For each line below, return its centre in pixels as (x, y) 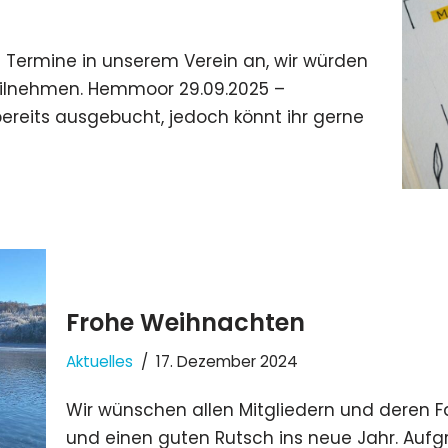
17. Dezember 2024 (227, 362)
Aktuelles (99, 362)
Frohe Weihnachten (185, 323)
